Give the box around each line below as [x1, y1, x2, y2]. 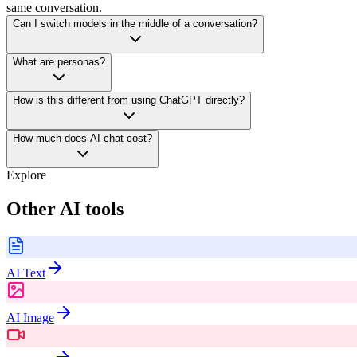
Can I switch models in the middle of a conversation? [13, 18, 257, 30]
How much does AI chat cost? [13, 132, 152, 145]
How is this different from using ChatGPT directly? [13, 94, 245, 107]
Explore [6, 168, 46, 182]
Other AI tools [6, 198, 124, 219]
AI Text [6, 265, 45, 280]
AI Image [6, 310, 54, 324]
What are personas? [13, 56, 105, 69]
